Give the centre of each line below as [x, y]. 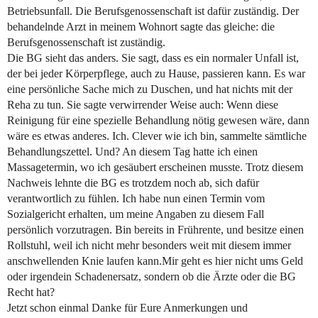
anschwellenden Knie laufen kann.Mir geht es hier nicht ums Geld [155, 261]
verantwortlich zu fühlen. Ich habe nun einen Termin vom [136, 199]
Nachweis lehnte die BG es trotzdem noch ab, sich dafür [133, 183]
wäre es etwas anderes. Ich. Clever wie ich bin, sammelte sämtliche [157, 136]
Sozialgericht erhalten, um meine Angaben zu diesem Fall [136, 214]
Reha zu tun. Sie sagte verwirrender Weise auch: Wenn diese [143, 105]
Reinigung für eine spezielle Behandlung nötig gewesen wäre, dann [158, 121]
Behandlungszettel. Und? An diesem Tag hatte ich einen [132, 152]
